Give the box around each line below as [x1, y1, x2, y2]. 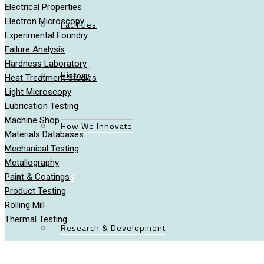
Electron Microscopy [5, 16, 84, 27]
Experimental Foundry [5, 30, 88, 41]
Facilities [61, 18, 97, 31]
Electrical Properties [5, 2, 82, 12]
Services [37, 169, 74, 184]
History [61, 69, 90, 81]
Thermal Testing [5, 214, 67, 225]
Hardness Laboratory [5, 58, 87, 69]
